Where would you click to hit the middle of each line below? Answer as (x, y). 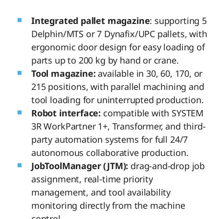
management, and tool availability (101, 192)
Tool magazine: (65, 73)
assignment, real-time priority (92, 179)
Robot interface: (66, 113)
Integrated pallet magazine (91, 20)
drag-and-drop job (166, 165)
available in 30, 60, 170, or (150, 73)
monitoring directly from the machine (108, 205)
